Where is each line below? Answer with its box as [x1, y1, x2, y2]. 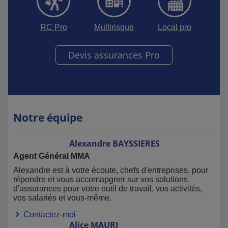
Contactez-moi [21, 210, 76, 219]
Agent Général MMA [13, 152, 90, 160]
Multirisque [94, 23, 134, 32]
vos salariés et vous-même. [13, 193, 111, 202]
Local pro [157, 23, 191, 32]
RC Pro [40, 23, 67, 32]
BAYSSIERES [112, 138, 160, 149]
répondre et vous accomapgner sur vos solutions [13, 175, 188, 184]
